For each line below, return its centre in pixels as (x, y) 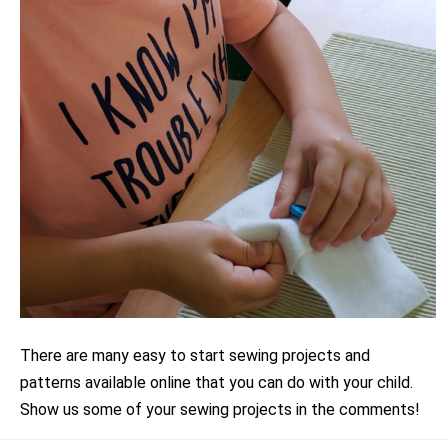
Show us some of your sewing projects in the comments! (220, 409)
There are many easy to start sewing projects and (195, 355)
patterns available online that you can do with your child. (216, 382)
